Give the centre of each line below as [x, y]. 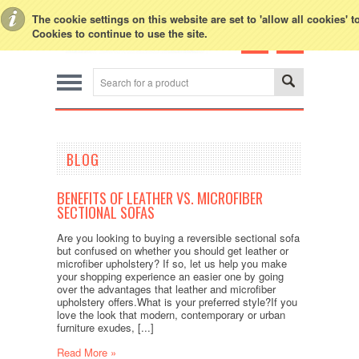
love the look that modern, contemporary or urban [171, 315]
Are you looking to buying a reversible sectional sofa [178, 238]
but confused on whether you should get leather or [172, 251]
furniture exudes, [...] [105, 328]
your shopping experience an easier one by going [170, 276]
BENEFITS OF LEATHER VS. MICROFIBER [159, 198]
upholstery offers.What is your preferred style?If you [177, 302]
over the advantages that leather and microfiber [166, 289]
